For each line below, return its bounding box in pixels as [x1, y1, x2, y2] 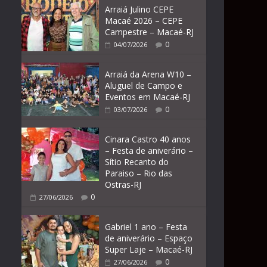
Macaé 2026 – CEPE [105, 15, 182, 26]
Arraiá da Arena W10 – [105, 69, 191, 80]
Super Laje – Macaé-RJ [105, 244, 193, 255]
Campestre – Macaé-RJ [105, 26, 194, 38]
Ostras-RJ [105, 179, 141, 190]
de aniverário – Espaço [105, 232, 193, 244]
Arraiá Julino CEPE [105, 4, 173, 15]
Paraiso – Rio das [105, 167, 172, 179]
